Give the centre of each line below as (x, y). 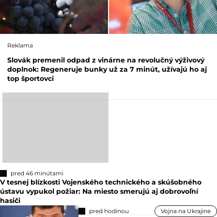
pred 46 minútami (37, 173)
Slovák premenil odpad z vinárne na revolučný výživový (106, 60)
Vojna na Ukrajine (186, 211)
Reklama (20, 45)
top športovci (31, 78)
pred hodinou (109, 211)
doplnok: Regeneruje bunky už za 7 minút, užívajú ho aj (107, 69)
